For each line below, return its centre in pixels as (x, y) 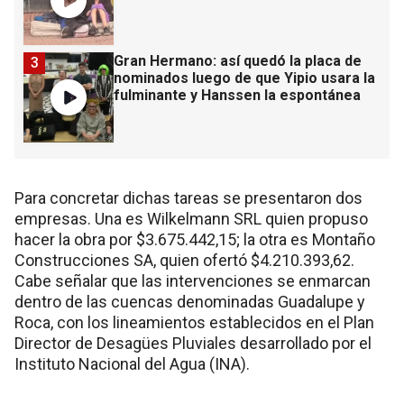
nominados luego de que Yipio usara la (244, 78)
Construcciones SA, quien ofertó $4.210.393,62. (184, 261)
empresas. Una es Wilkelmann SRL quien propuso (191, 219)
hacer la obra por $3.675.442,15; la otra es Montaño (195, 240)
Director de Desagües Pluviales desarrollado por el (193, 344)
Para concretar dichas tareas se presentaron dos (188, 198)
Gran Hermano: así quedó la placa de (238, 61)
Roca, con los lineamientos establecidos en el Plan (194, 323)
